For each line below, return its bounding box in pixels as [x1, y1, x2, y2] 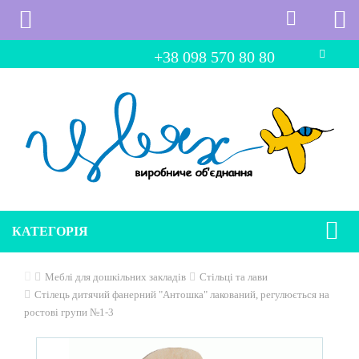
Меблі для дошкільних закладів [45, 271, 186, 283]
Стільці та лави [200, 271, 268, 283]
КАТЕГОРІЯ [12, 224, 88, 238]
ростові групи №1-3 [24, 306, 114, 318]
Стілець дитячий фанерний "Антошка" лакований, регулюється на [34, 288, 329, 301]
